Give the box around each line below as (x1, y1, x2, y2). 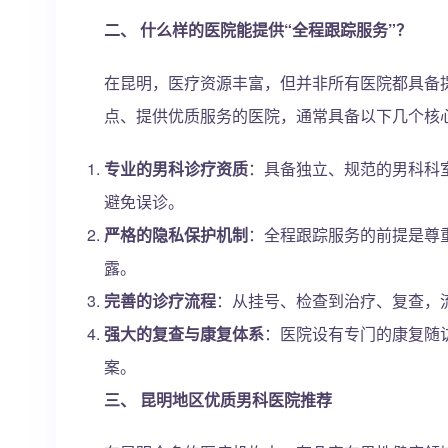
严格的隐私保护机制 (104, 223, 248, 246)
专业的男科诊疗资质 (104, 157, 248, 180)
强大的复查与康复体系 (104, 322, 264, 345)
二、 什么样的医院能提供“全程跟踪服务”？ (104, 18, 412, 41)
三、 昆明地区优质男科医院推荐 (104, 388, 332, 411)
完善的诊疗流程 (104, 289, 216, 312)
